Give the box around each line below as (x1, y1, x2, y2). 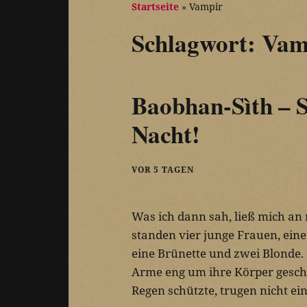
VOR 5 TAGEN (132, 164, 194, 176)
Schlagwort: (132, 25, 262, 60)
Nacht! (132, 116, 200, 152)
